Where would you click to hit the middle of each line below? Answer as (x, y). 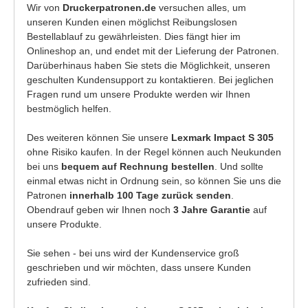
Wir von (45, 8)
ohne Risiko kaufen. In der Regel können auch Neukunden (154, 152)
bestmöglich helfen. (69, 109)
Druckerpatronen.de (109, 8)
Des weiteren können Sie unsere (99, 138)
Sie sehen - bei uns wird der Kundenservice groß (133, 253)
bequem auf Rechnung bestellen (138, 167)
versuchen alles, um (201, 8)
